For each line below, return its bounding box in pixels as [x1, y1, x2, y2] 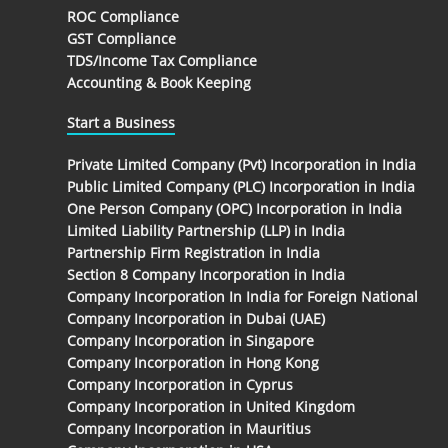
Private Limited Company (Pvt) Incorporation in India [67, 155, 416, 175]
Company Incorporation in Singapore [67, 331, 314, 351]
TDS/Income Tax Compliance [67, 50, 257, 70]
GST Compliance [67, 28, 176, 48]
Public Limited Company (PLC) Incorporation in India [67, 177, 415, 197]
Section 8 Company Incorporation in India [67, 265, 345, 285]
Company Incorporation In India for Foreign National [67, 287, 418, 307]
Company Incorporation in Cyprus [67, 375, 293, 395]
